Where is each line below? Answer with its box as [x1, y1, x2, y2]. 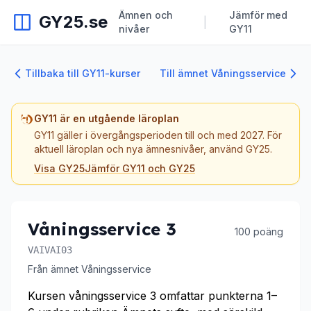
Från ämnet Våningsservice [28, 263, 151, 275]
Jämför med [228, 9, 287, 21]
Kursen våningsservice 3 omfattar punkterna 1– [28, 289, 277, 303]
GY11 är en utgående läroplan [34, 112, 179, 124]
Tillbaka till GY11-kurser [25, 67, 140, 79]
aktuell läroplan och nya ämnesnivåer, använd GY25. [34, 143, 272, 155]
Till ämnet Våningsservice [160, 67, 286, 79]
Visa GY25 [34, 162, 85, 174]
